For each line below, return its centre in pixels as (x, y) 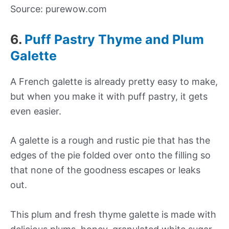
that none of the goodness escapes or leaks (105, 170)
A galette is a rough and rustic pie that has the (110, 141)
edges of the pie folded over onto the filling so (110, 155)
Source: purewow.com (59, 9)
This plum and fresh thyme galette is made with (113, 215)
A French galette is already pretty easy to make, (114, 81)
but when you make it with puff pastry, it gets (109, 96)
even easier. (36, 111)
